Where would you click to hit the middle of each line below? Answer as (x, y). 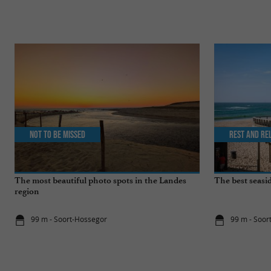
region (27, 191)
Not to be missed (58, 135)
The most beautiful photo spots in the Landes (100, 180)
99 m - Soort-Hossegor (69, 220)
